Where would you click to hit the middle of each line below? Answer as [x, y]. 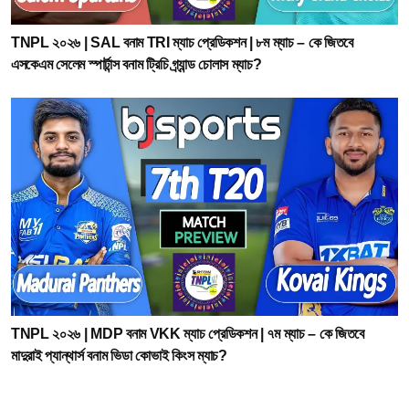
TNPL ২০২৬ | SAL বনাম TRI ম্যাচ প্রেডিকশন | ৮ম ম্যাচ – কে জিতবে [182, 42]
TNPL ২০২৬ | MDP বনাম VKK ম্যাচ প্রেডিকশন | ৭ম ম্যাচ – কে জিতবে [188, 333]
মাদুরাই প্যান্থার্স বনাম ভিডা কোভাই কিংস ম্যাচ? [119, 355]
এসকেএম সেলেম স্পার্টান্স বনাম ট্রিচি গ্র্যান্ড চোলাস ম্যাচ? [136, 64]
